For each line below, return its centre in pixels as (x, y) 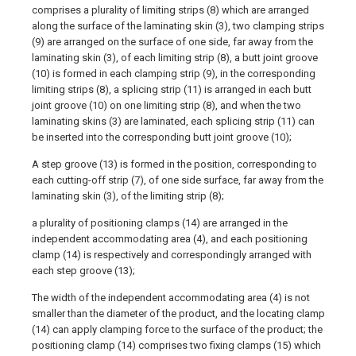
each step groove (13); (83, 271)
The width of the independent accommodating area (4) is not (171, 298)
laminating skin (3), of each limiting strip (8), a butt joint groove (175, 58)
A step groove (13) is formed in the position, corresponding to (174, 164)
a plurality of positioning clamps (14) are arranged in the (160, 223)
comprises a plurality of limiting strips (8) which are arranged (170, 10)
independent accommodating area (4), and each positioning (170, 239)
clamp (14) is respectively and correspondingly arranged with (172, 255)
